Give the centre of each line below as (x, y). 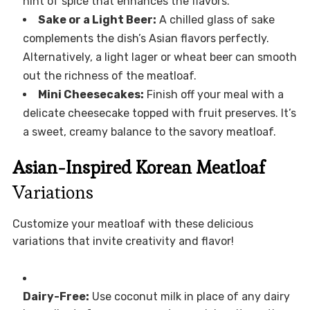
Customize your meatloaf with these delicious (133, 224)
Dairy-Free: (56, 297)
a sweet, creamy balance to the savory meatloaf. (149, 132)
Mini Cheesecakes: (91, 95)
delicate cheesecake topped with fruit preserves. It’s (159, 113)
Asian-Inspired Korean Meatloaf (138, 168)
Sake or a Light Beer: (97, 20)
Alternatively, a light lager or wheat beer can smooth (159, 57)
